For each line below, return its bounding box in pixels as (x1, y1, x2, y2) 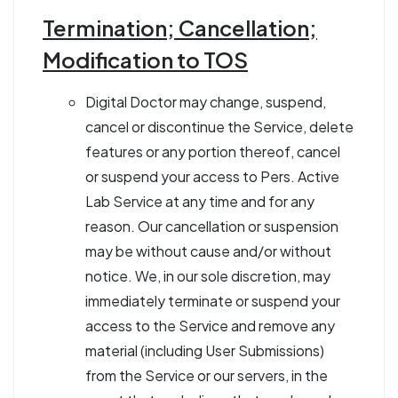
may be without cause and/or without (85, 242, 331, 260)
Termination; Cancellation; (43, 14, 317, 41)
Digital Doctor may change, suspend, (85, 92, 326, 111)
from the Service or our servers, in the (85, 366, 328, 385)
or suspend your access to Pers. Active (85, 167, 339, 186)
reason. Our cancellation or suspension (85, 217, 338, 235)
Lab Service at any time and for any (85, 192, 314, 211)
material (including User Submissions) (85, 341, 324, 360)
